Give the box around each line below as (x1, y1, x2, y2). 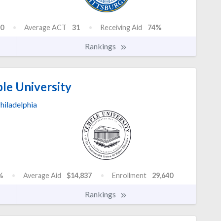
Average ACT (24, 23, 67, 32)
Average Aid (23, 171, 61, 180)
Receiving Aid (100, 23, 142, 32)
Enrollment (112, 171, 147, 180)
